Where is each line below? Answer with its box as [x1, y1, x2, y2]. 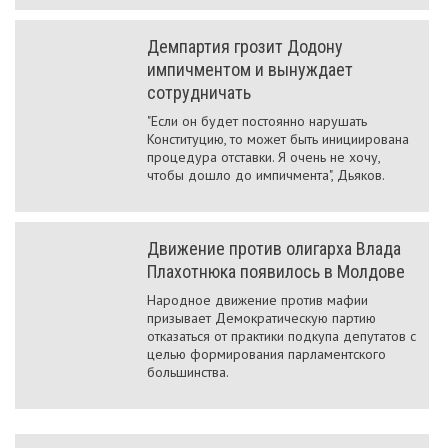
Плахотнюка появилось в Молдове [147, 261, 405, 282]
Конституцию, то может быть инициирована [147, 130, 409, 148]
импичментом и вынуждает [147, 59, 353, 80]
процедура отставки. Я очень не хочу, [147, 148, 380, 166]
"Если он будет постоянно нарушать [147, 112, 367, 130]
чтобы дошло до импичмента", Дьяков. [147, 166, 385, 184]
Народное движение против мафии [147, 291, 368, 309]
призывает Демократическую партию [147, 309, 376, 327]
